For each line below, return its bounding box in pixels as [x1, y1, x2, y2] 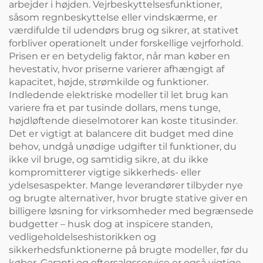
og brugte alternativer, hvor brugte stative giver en [9, 193, 248, 204]
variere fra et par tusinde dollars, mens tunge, [9, 102, 220, 114]
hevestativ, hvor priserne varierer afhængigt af [9, 63, 224, 75]
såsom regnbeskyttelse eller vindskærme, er [9, 12, 217, 23]
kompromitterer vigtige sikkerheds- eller [9, 167, 201, 178]
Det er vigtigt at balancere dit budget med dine [9, 128, 234, 140]
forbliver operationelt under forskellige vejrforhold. [9, 38, 243, 49]
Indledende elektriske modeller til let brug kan [9, 89, 228, 101]
